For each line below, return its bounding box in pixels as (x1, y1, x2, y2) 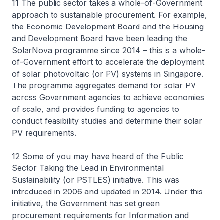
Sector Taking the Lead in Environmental (12, 163, 164, 173)
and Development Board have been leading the (12, 33, 187, 43)
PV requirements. (12, 128, 76, 137)
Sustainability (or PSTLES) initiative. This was (12, 175, 179, 185)
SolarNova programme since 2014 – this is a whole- (12, 45, 205, 55)
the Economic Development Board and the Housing (12, 22, 204, 31)
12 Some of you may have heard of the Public (12, 151, 184, 161)
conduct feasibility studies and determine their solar (12, 116, 202, 126)
